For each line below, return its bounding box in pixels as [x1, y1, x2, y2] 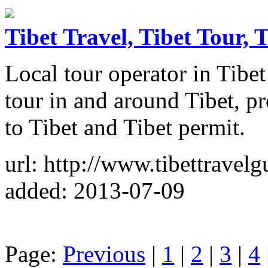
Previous [63, 240, 145, 267]
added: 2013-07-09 [5, 177, 185, 203]
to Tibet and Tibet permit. [5, 114, 245, 140]
